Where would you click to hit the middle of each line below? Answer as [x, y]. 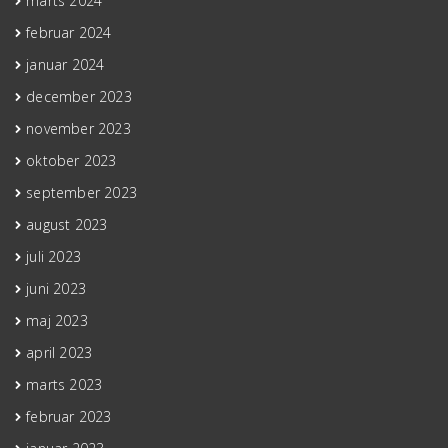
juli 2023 [54, 256]
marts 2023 [64, 384]
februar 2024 [69, 32]
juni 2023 [56, 288]
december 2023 [79, 96]
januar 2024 [65, 64]
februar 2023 [69, 416]
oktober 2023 [71, 160]
